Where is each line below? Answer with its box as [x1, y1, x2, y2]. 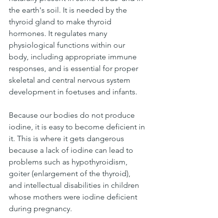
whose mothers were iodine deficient [9, 192, 139, 201]
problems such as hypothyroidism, [9, 157, 129, 166]
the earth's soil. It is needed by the [9, 5, 129, 15]
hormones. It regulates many [9, 28, 109, 38]
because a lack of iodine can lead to [9, 145, 135, 155]
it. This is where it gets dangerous [9, 133, 126, 143]
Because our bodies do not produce [9, 110, 137, 120]
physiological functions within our [9, 40, 127, 50]
